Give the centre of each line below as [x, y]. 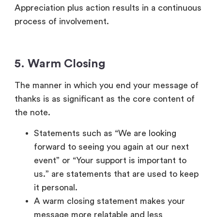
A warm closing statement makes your [109, 109]
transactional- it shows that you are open [114, 136]
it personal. [57, 96]
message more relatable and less [98, 123]
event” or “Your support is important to [110, 69]
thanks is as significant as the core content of [105, 8]
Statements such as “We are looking [105, 41]
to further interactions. [79, 150]
